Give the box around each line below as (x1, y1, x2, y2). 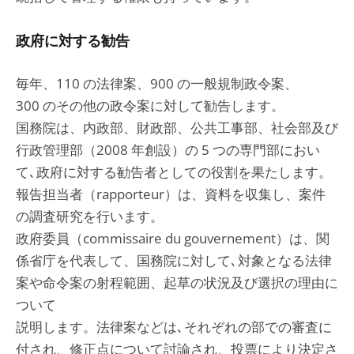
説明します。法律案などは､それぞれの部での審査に (16, 318, 332, 336)
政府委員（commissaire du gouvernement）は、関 (16, 229, 330, 247)
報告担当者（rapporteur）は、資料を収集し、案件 (16, 185, 326, 203)
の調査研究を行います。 (16, 207, 164, 225)
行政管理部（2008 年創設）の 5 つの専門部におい (16, 141, 320, 159)
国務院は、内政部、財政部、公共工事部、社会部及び (16, 119, 338, 137)
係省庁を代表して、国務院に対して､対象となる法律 (16, 251, 332, 269)
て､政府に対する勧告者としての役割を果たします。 (16, 163, 332, 181)
